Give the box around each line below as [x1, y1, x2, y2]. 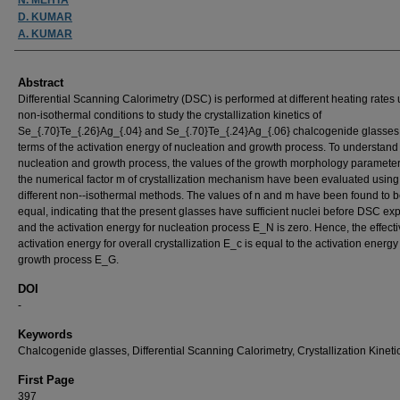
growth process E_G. [18, 253, 119, 266]
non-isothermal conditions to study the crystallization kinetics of [18, 108, 321, 121]
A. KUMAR [18, 27, 72, 40]
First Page [18, 372, 74, 387]
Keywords [18, 327, 72, 341]
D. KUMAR [18, 10, 72, 23]
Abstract [18, 75, 63, 89]
